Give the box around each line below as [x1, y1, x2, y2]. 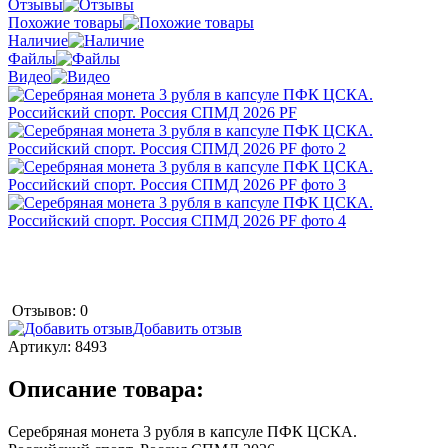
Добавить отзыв [133, 319, 242, 337]
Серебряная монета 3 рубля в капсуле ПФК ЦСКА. [8, 422, 357, 440]
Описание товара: [8, 375, 204, 402]
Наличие [8, 31, 68, 49]
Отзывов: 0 [12, 301, 88, 319]
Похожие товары [8, 13, 123, 31]
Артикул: [8, 337, 75, 355]
